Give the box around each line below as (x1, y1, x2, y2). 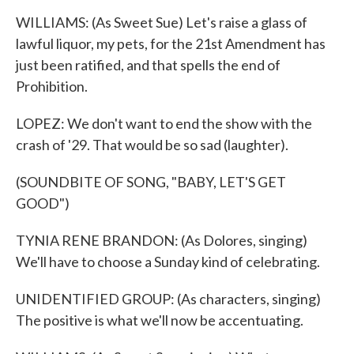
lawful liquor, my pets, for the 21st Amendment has (16, 35, 326, 52)
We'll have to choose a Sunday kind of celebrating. (16, 253, 320, 270)
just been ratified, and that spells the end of (16, 56, 281, 73)
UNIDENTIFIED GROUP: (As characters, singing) (16, 290, 321, 307)
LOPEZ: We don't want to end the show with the (16, 115, 312, 132)
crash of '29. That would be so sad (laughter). (16, 136, 288, 153)
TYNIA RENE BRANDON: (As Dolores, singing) (16, 232, 307, 249)
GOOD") (16, 194, 70, 212)
